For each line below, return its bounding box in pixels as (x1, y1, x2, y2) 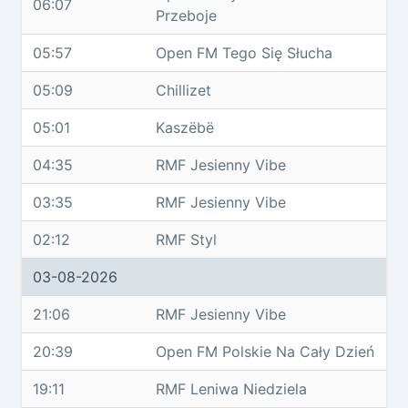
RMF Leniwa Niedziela (156, 380, 307, 398)
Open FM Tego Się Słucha (156, 44, 332, 62)
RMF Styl (156, 230, 217, 249)
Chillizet (156, 81, 211, 99)
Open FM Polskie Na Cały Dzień (156, 342, 374, 361)
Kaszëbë (156, 118, 214, 137)
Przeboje (156, 6, 217, 25)
